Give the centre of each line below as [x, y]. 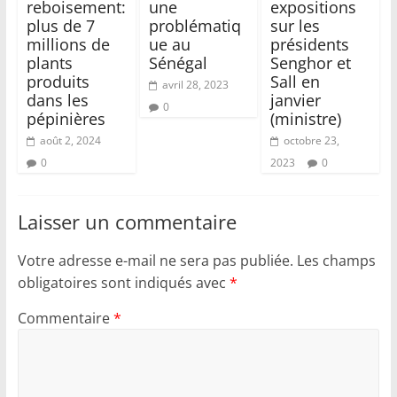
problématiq [195, 26]
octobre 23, [312, 141]
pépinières [68, 119]
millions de [68, 45]
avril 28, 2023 [195, 85]
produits [58, 82]
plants [49, 63]
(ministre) [306, 119]
